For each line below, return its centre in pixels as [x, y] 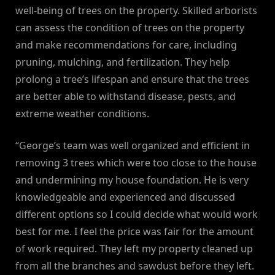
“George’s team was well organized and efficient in [133, 146]
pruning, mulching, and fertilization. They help [122, 62]
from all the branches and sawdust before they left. [135, 266]
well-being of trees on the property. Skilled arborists [136, 11]
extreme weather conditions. [82, 114]
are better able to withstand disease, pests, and [126, 97]
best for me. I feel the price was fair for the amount [134, 232]
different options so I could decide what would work [137, 215]
